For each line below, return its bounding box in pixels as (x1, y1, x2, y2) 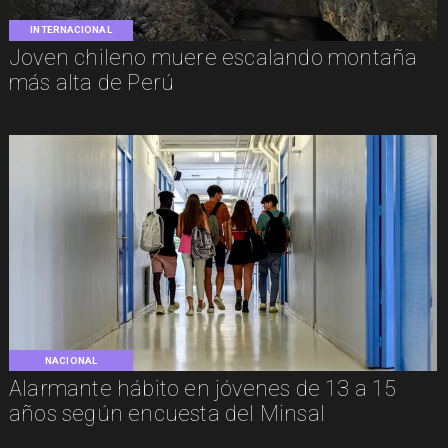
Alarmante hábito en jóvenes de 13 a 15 (8, 375, 397, 401)
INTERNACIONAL (30, 24, 112, 36)
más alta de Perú (8, 70, 175, 96)
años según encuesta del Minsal (8, 400, 325, 426)
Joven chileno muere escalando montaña (8, 45, 418, 71)
